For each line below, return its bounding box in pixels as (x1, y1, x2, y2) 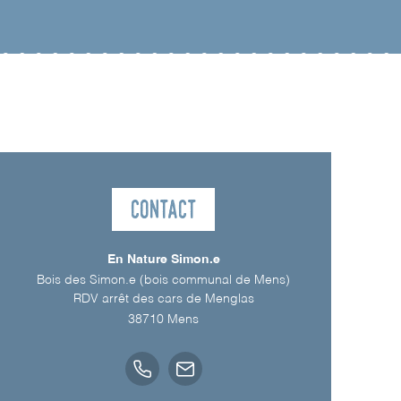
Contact (130, 192, 197, 226)
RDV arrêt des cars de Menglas (73, 292, 254, 305)
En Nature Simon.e (107, 252, 220, 266)
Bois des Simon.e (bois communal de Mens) (37, 273, 290, 286)
